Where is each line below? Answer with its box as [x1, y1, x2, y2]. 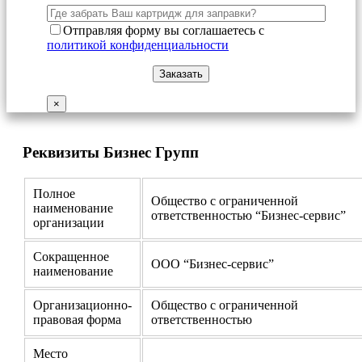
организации [33, 216, 104, 230]
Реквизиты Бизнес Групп [23, 143, 199, 161]
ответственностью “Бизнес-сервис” [151, 208, 346, 223]
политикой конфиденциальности [47, 37, 229, 52]
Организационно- [33, 298, 132, 313]
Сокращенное [33, 250, 109, 264]
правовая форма [33, 313, 121, 327]
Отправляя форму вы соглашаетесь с [63, 23, 264, 37]
